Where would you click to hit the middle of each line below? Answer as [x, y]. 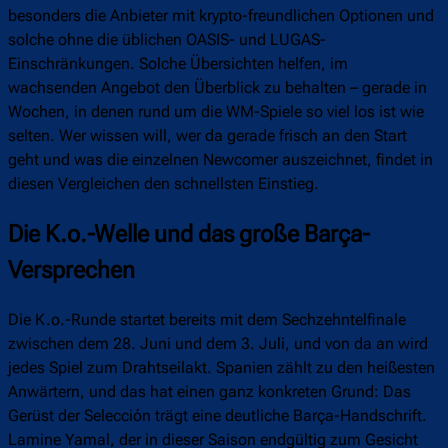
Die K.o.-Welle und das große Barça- [189, 234]
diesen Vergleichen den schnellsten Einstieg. [163, 184]
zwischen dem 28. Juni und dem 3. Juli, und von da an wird [218, 343]
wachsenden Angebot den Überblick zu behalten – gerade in [217, 88]
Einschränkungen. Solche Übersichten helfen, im [178, 64]
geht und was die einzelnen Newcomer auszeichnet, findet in [220, 160]
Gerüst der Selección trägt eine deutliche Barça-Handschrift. [217, 415]
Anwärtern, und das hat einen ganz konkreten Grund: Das [209, 391]
